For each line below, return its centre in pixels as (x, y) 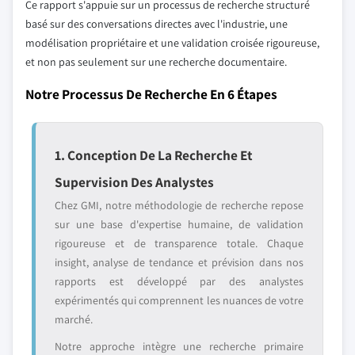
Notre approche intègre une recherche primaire (179, 346)
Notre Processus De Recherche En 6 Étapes (151, 94)
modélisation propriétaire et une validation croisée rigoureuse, (172, 43)
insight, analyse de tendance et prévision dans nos (179, 262)
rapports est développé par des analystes (179, 281)
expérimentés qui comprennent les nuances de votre (179, 300)
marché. (74, 319)
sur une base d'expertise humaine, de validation (179, 224)
